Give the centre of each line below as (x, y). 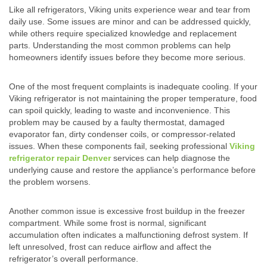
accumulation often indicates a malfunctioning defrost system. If (128, 235)
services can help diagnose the (170, 158)
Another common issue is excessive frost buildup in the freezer (127, 211)
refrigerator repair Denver (60, 158)
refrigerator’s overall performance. (74, 259)
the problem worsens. (50, 182)
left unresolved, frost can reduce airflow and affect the (110, 247)
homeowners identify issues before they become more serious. (127, 58)
